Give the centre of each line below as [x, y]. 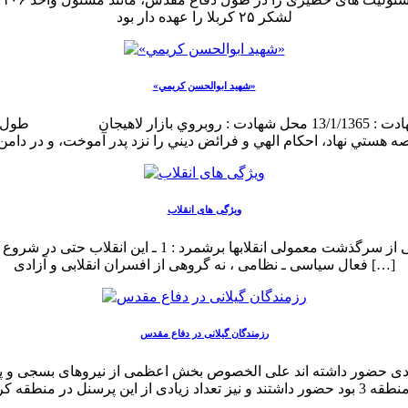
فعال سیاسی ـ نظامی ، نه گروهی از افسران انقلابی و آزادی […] [381, 264]
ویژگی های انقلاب [204, 209]
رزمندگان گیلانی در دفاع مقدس [204, 333]
